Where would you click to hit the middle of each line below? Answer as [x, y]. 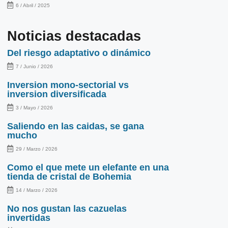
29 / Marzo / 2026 [36, 149]
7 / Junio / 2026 [34, 66]
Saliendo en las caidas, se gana [75, 126]
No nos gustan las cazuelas [67, 208]
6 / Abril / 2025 [33, 5]
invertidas [28, 218]
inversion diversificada [56, 94]
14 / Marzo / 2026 [36, 190]
